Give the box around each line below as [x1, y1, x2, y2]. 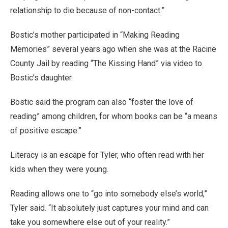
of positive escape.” [10, 125, 81, 135]
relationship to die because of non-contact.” [10, 5, 164, 15]
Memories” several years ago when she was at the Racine [10, 44, 216, 54]
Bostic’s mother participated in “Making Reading [10, 30, 180, 40]
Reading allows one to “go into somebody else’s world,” [10, 188, 207, 198]
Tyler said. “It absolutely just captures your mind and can [10, 203, 209, 213]
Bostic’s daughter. [10, 72, 73, 82]
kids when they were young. [10, 164, 108, 174]
